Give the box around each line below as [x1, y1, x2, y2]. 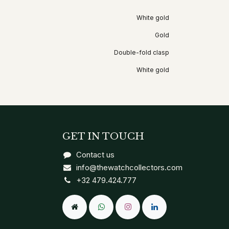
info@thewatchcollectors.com [76, 163, 183, 172]
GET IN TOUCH [62, 130, 144, 142]
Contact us [76, 150, 115, 159]
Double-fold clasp [114, 48, 169, 56]
